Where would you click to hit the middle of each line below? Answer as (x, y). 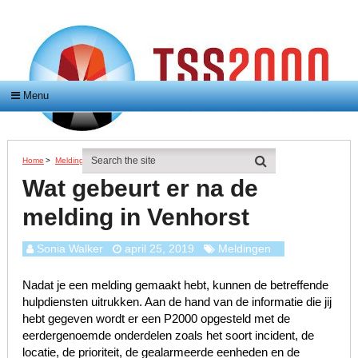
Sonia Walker (70, 249)
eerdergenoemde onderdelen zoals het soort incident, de (168, 336)
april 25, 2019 (159, 249)
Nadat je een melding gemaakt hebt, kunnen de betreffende (175, 285)
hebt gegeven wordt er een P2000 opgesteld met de (156, 319)
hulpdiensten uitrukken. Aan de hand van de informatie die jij (177, 302)
